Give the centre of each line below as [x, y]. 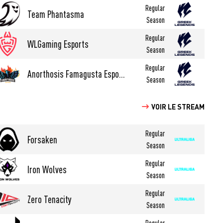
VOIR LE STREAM [178, 106]
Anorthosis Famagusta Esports [122, 74]
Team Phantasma [56, 14]
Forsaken [43, 139]
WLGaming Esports [58, 44]
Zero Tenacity [50, 199]
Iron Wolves [47, 169]
